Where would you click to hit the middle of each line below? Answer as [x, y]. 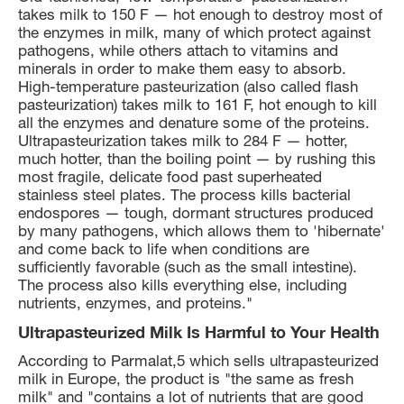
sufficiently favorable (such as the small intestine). [188, 266]
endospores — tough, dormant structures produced [196, 212]
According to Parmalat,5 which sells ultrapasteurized [198, 360]
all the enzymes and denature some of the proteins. [194, 122]
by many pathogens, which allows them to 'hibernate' [202, 230]
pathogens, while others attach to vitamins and [178, 50]
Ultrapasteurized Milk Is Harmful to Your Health [199, 331]
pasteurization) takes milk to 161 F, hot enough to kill [197, 104]
